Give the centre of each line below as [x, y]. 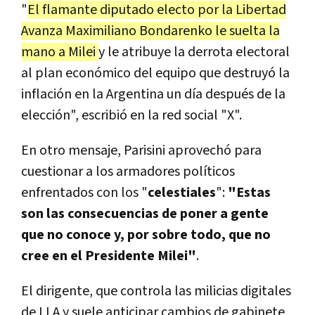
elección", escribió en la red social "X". [131, 116]
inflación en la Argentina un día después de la [153, 95]
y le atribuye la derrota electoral [194, 52]
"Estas [249, 193]
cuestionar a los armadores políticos [128, 172]
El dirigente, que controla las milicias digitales [156, 291]
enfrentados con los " [84, 193]
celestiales [182, 193]
